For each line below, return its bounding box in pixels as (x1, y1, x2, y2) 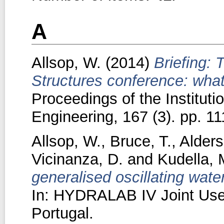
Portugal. (31, 204, 93, 222)
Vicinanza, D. (31, 150, 123, 168)
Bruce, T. (109, 132, 171, 150)
